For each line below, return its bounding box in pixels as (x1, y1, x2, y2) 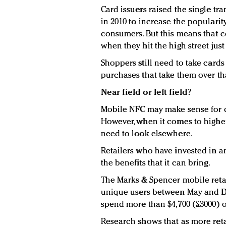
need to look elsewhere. (100, 130, 192, 139)
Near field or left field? (100, 88, 191, 97)
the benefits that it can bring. (100, 159, 210, 168)
